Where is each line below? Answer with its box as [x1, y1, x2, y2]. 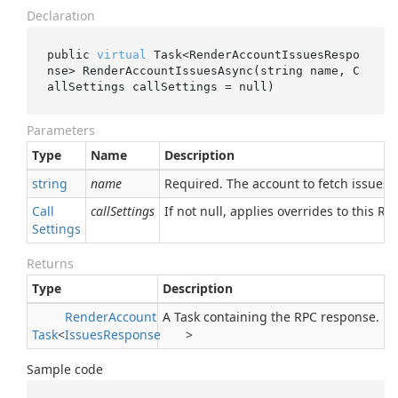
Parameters [27, 122, 95, 139]
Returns [27, 255, 74, 272]
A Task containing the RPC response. [163, 308, 379, 325]
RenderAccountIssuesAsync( [82, 63, 260, 77]
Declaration [27, 7, 95, 24]
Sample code [27, 361, 103, 378]
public [46, 47, 97, 61]
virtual [96, 47, 147, 61]
